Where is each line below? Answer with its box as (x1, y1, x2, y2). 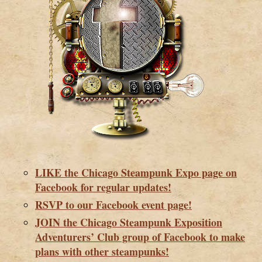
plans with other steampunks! (35, 243, 169, 259)
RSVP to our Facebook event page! (35, 196, 192, 212)
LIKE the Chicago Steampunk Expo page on (35, 164, 237, 180)
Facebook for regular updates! (35, 179, 171, 195)
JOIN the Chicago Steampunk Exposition (35, 214, 222, 230)
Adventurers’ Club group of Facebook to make (35, 229, 245, 244)
